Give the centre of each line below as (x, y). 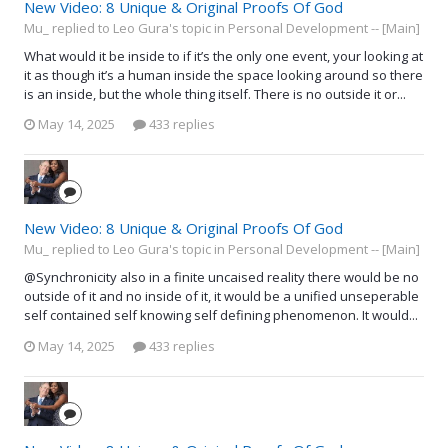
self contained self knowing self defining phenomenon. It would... (221, 315)
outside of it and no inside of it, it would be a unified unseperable (221, 296)
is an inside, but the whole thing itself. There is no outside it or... (215, 93)
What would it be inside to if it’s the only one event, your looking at (223, 55)
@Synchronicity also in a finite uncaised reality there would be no (221, 277)
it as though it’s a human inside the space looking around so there (223, 74)
